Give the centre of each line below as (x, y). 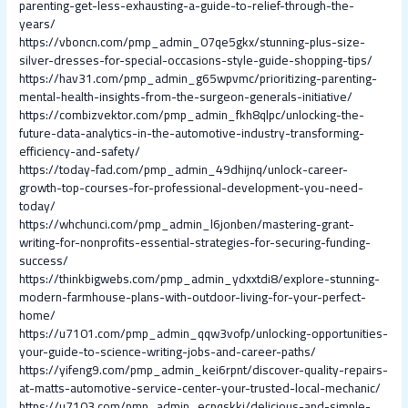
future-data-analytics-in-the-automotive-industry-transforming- (192, 133)
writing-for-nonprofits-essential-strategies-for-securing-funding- (195, 243)
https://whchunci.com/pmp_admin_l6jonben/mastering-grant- (187, 224)
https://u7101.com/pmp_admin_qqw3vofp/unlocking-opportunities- (204, 334)
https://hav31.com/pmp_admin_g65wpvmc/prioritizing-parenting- (199, 79)
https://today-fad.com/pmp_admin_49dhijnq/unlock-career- (184, 170)
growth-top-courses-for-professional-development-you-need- (192, 188)
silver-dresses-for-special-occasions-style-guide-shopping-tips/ (196, 61)
